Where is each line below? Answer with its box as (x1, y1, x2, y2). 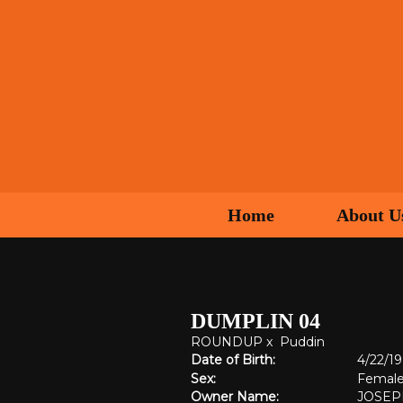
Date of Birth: (191, 352, 275, 368)
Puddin (280, 334, 325, 350)
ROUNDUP (191, 334, 263, 350)
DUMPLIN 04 (191, 309, 320, 333)
